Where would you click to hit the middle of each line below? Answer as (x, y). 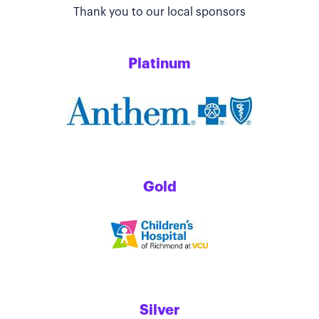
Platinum (159, 64)
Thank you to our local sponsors (159, 12)
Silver (159, 310)
